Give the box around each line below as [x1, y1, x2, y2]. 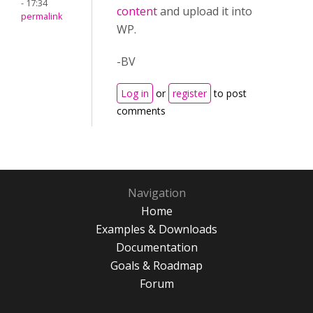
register [173, 87, 207, 100]
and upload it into [157, 3, 252, 19]
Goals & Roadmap [110, 258, 203, 273]
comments [117, 104, 166, 117]
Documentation [115, 240, 198, 255]
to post [211, 87, 247, 100]
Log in [121, 87, 149, 100]
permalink [21, 10, 62, 23]
